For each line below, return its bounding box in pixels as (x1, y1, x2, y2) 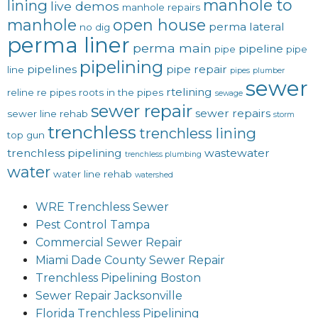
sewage (215, 89, 243, 99)
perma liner (7, 33, 130, 58)
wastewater (204, 146, 270, 160)
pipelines (27, 62, 77, 77)
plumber (253, 66, 285, 76)
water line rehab (53, 168, 132, 180)
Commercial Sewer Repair (35, 236, 182, 250)
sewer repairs (195, 106, 270, 121)
